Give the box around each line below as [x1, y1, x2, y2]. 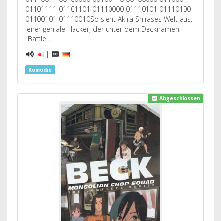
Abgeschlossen [157, 95, 200, 102]
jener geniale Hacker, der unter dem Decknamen [25, 24, 179, 34]
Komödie [28, 66, 52, 73]
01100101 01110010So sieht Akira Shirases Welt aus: [25, 14, 192, 24]
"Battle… [25, 34, 51, 43]
